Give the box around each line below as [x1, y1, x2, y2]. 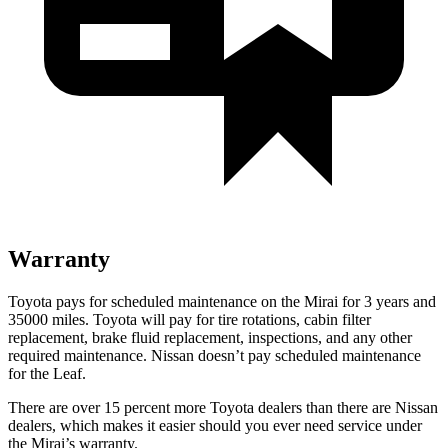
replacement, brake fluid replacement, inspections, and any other [8, 328, 412, 346]
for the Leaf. [8, 364, 86, 382]
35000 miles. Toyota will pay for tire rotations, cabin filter [8, 310, 371, 328]
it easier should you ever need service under [143, 416, 422, 434]
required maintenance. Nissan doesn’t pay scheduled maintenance [8, 346, 421, 364]
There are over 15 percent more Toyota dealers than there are [8, 398, 395, 416]
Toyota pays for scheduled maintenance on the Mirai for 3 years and [8, 292, 436, 310]
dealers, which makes [8, 416, 143, 434]
